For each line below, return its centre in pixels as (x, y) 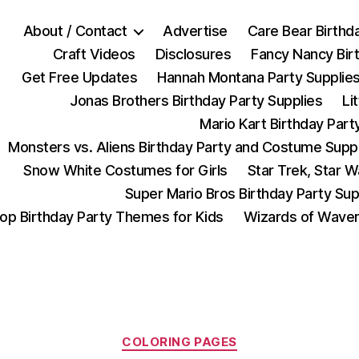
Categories (214, 335)
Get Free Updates (80, 77)
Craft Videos (94, 54)
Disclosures (193, 54)
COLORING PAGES (179, 342)
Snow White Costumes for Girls (125, 170)
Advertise (195, 31)
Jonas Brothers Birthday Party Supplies (196, 101)
